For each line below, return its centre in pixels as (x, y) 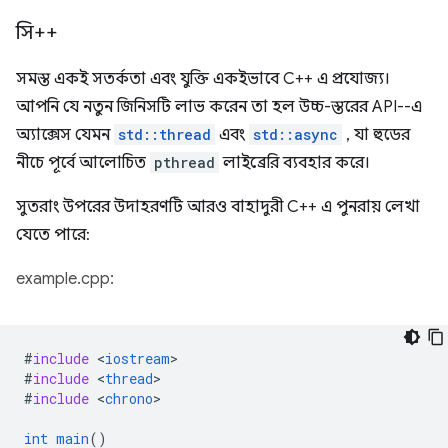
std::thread (164, 134)
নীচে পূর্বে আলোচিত (83, 163)
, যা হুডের (376, 135)
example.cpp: (65, 279)
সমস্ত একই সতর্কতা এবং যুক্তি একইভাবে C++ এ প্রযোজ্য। (203, 79)
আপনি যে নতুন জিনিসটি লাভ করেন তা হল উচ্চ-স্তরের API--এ (219, 107)
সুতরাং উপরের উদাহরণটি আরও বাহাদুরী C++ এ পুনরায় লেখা (218, 207)
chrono (129, 398)
